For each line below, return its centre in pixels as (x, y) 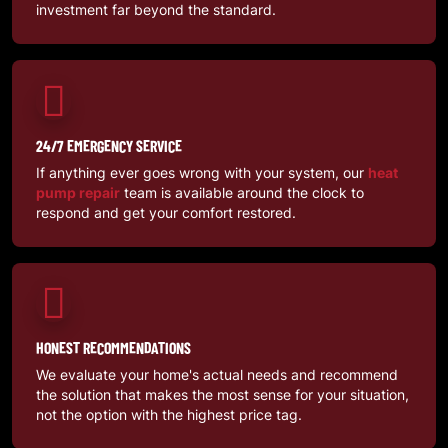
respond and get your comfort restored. (166, 212)
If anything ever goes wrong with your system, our (202, 172)
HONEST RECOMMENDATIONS (113, 347)
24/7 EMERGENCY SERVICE (109, 145)
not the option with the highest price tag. (169, 414)
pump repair (78, 192)
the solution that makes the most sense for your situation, (222, 394)
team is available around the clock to (242, 192)
